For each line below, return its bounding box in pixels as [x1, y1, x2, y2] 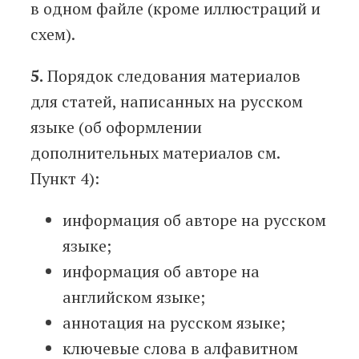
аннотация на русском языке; [63, 312, 285, 334]
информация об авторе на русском [63, 209, 326, 232]
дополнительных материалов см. [30, 142, 280, 164]
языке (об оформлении [30, 116, 202, 139]
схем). [30, 23, 75, 46]
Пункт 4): [30, 167, 99, 190]
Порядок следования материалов [43, 65, 301, 87]
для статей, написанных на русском [30, 91, 303, 113]
